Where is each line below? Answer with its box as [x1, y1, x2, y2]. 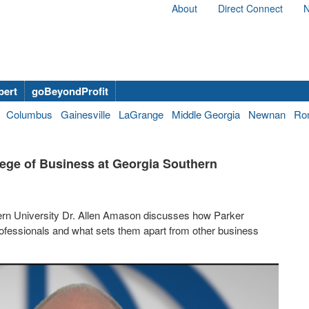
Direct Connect [218, 1, 283, 15]
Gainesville [61, 107, 110, 121]
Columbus [6, 107, 52, 121]
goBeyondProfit [32, 83, 108, 99]
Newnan [248, 107, 286, 121]
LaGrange [119, 107, 163, 121]
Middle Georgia [172, 107, 240, 121]
